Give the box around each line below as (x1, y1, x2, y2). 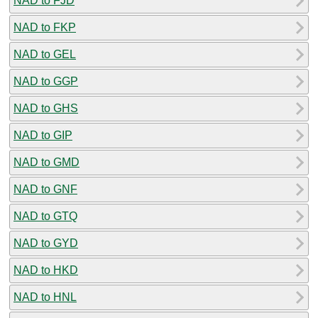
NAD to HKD (13, 263, 78, 276)
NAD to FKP (13, 21, 76, 33)
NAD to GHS (13, 102, 78, 114)
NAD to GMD (13, 155, 79, 168)
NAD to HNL (13, 290, 77, 303)
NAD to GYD (13, 236, 78, 249)
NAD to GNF (13, 182, 77, 195)
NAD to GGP (13, 75, 78, 87)
